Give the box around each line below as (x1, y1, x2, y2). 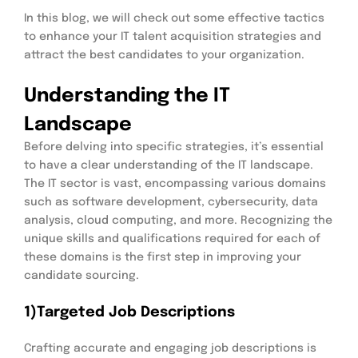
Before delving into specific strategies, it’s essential (24, 141, 324, 153)
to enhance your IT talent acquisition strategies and (24, 30, 321, 42)
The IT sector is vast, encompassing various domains (24, 177, 326, 189)
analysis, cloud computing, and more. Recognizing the (24, 214, 332, 226)
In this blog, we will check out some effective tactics (24, 12, 324, 24)
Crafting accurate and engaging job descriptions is (24, 342, 316, 354)
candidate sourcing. (24, 269, 139, 281)
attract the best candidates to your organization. (24, 49, 304, 61)
